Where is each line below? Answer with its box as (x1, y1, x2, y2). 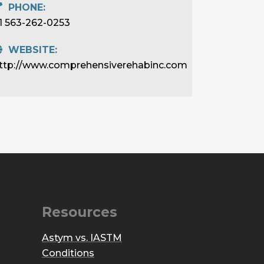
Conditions (42, 247, 94, 259)
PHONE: (2, 2, 45, 13)
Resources (42, 204, 117, 220)
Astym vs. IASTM (42, 232, 122, 243)
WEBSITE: (2, 44, 57, 55)
